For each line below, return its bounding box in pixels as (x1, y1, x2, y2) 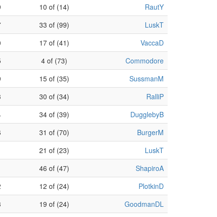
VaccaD (140, 38, 164, 47)
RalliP (146, 92, 164, 101)
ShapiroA (136, 163, 164, 173)
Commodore (125, 56, 164, 65)
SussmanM (129, 74, 164, 83)
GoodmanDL (124, 199, 164, 209)
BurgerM (137, 127, 164, 137)
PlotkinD (139, 181, 164, 191)
